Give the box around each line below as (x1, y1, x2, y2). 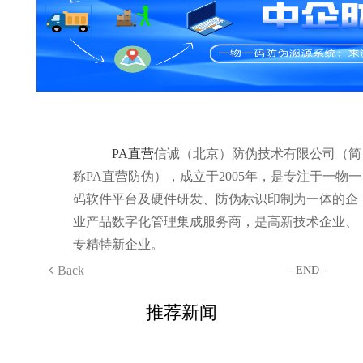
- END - (288, 264, 327, 276)
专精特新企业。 (72, 237, 164, 251)
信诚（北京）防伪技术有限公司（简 (153, 147, 361, 160)
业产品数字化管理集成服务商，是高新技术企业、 (72, 215, 358, 228)
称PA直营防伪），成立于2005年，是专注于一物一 (72, 169, 361, 183)
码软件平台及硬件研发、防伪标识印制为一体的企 (72, 192, 358, 206)
